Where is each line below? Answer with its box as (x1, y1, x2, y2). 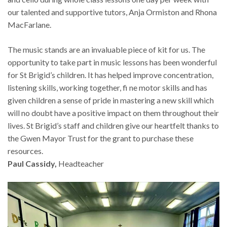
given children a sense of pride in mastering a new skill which (8, 95, 214, 105)
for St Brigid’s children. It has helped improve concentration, (8, 69, 213, 80)
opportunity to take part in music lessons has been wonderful (8, 57, 217, 67)
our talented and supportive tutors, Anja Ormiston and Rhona (8, 7, 217, 17)
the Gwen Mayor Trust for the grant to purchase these (8, 133, 194, 143)
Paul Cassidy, (8, 158, 58, 168)
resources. (8, 145, 43, 156)
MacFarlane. (8, 19, 51, 29)
